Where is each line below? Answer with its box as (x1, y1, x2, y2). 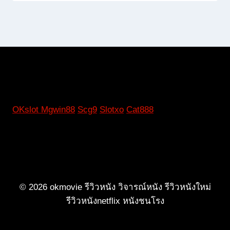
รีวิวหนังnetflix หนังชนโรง (66, 196, 164, 206)
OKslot (12, 105, 41, 115)
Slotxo (100, 105, 124, 115)
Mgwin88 (41, 105, 75, 115)
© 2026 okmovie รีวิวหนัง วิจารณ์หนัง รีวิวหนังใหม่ (19, 182, 211, 193)
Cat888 (126, 105, 154, 115)
